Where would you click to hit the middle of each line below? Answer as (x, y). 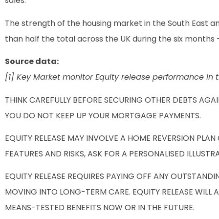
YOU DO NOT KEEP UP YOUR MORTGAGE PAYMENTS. (103, 115)
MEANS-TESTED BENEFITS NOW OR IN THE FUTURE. (100, 208)
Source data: (32, 62)
